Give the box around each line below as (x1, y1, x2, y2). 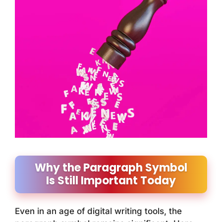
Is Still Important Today (46, 173, 176, 189)
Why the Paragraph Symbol (35, 160, 187, 176)
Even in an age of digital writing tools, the (15, 206, 182, 217)
